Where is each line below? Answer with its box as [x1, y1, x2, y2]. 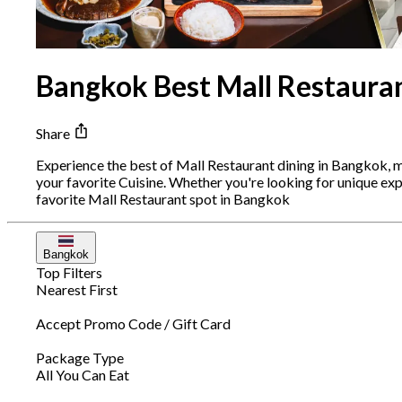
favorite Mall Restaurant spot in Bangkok [36, 190, 290, 208]
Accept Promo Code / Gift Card [36, 315, 231, 333]
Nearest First [36, 281, 118, 299]
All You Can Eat [36, 366, 129, 384]
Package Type [36, 349, 124, 367]
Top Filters [36, 264, 102, 282]
